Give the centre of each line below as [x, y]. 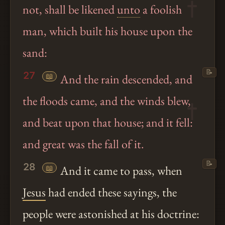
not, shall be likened [70, 9]
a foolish [161, 9]
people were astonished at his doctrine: [111, 214]
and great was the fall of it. [83, 144]
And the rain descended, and [125, 79]
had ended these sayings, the [111, 192]
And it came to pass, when [120, 171]
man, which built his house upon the [107, 31]
